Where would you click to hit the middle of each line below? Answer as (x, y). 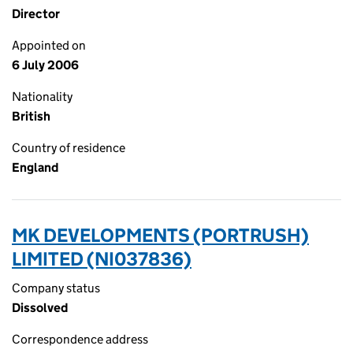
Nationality (42, 97)
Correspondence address (80, 339)
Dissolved (40, 308)
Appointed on (49, 45)
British (31, 116)
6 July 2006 (45, 65)
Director (36, 14)
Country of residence (69, 148)
